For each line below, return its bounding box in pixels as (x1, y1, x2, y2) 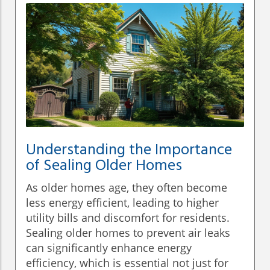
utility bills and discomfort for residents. (26, 210, 230, 225)
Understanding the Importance (26, 138, 232, 163)
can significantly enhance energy (26, 240, 192, 256)
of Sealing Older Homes (26, 154, 182, 179)
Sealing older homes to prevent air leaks (26, 225, 230, 240)
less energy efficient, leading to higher (26, 195, 219, 210)
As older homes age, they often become (26, 180, 227, 195)
